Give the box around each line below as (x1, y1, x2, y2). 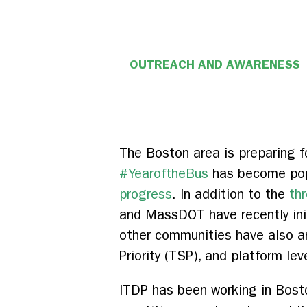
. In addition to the (172, 186, 289, 203)
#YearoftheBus (119, 166, 208, 182)
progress (119, 186, 172, 203)
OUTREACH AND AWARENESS (129, 57, 300, 73)
